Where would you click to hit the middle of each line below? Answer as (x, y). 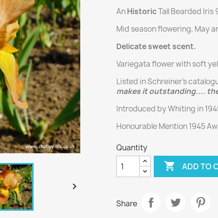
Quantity (132, 148)
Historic (142, 11)
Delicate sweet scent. (156, 46)
